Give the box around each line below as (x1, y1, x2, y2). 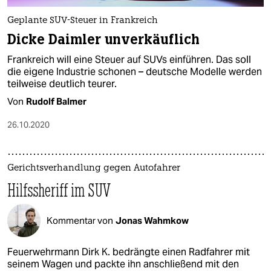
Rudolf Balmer (26, 96, 87, 107)
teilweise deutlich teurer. (7, 77, 117, 90)
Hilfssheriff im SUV (7, 179, 111, 201)
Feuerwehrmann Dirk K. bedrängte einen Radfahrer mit (7, 246, 250, 258)
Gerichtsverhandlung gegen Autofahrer (7, 164, 180, 173)
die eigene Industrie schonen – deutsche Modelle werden (7, 65, 262, 78)
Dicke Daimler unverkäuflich (7, 31, 200, 48)
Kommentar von (47, 214, 113, 226)
